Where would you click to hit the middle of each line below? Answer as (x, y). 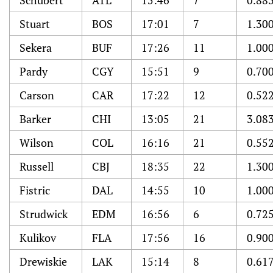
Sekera (36, 48)
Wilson (37, 143)
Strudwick (44, 214)
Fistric (35, 190)
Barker (35, 119)
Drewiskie (43, 261)
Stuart (35, 24)
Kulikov (38, 238)
